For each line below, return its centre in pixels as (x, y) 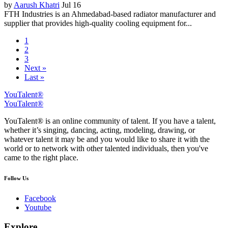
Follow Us (16, 178)
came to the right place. (41, 157)
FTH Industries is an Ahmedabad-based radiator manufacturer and (110, 14)
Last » (34, 77)
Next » (35, 68)
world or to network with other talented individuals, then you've (106, 148)
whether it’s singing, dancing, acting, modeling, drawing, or (99, 130)
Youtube (38, 207)
